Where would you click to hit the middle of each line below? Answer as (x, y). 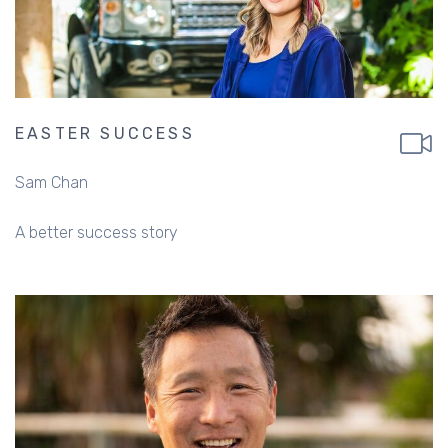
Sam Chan (51, 182)
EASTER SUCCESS (105, 133)
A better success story (96, 232)
